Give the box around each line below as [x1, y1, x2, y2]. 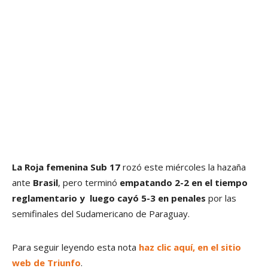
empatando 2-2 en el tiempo [120, 176, 248, 188]
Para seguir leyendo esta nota [12, 240, 139, 253]
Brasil [33, 176, 58, 188]
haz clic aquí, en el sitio [139, 240, 241, 253]
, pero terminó [58, 176, 120, 188]
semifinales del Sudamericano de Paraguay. [12, 207, 192, 220]
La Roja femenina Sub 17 [12, 160, 123, 173]
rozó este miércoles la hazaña [123, 160, 246, 173]
